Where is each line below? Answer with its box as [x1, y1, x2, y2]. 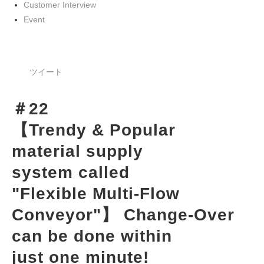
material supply [12, 142, 148, 161]
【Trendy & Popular [12, 121, 181, 140]
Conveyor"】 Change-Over [12, 206, 240, 225]
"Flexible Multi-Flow [12, 184, 185, 203]
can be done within [12, 227, 177, 246]
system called [12, 163, 135, 182]
